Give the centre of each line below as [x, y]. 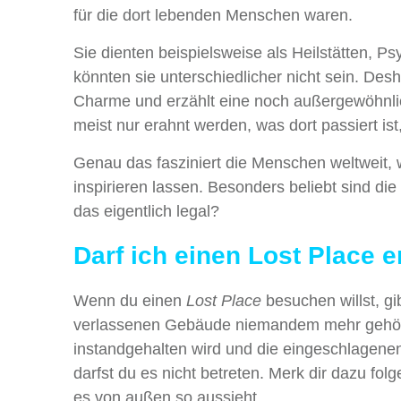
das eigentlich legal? [146, 212]
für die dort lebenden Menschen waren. [213, 16]
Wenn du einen [130, 301]
